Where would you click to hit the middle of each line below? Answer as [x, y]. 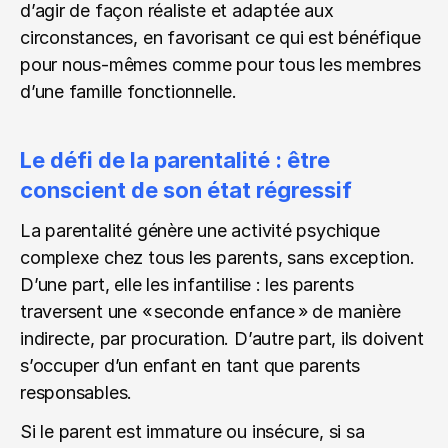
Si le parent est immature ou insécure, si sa [192, 431]
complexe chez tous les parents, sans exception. [217, 257]
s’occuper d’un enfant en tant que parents [190, 365]
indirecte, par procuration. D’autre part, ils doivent [222, 338]
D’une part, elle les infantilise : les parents [187, 284]
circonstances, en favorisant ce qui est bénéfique [220, 37]
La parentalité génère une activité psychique [200, 230]
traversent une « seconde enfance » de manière [211, 311]
